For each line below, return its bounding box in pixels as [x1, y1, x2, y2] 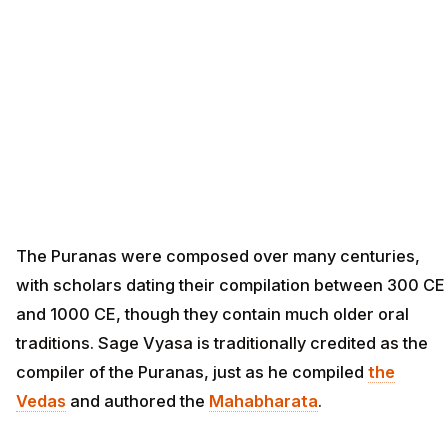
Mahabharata [209, 391, 318, 412]
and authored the [66, 391, 209, 412]
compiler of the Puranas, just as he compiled [16, 362, 368, 383]
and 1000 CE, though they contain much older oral [16, 304, 409, 325]
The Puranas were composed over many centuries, [16, 246, 420, 267]
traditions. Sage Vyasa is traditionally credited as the [16, 333, 428, 354]
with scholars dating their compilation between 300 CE [16, 275, 445, 296]
